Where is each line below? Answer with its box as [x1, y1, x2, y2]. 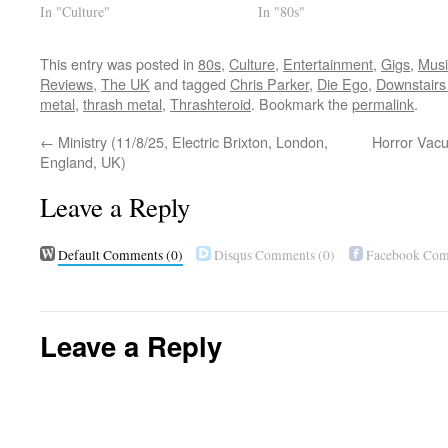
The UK [101, 73, 150, 95]
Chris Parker [230, 73, 309, 95]
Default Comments [57, 246, 163, 265]
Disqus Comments [213, 246, 315, 265]
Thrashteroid [170, 93, 251, 115]
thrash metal [83, 93, 162, 115]
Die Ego [317, 73, 368, 95]
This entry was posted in [40, 53, 198, 75]
